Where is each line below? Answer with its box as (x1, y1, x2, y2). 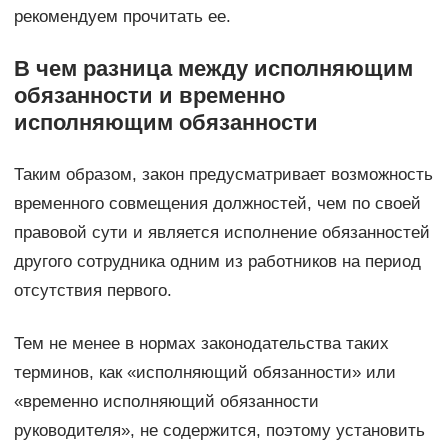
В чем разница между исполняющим (13, 56, 413, 82)
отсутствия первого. (13, 281, 172, 301)
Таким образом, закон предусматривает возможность (13, 165, 433, 185)
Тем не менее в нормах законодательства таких (13, 334, 389, 354)
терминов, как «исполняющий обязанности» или (13, 363, 396, 383)
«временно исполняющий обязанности (13, 392, 319, 412)
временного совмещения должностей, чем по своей (13, 194, 421, 214)
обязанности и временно (13, 83, 285, 109)
